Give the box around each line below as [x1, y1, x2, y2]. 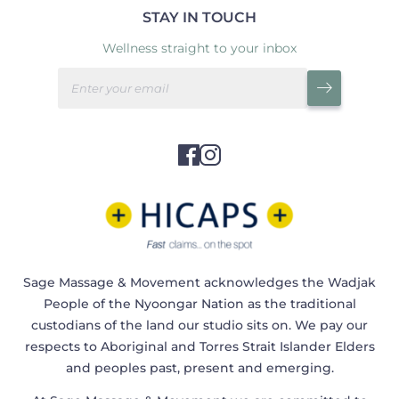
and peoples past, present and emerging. [65, 359, 334, 376]
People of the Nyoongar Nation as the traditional [43, 295, 356, 312]
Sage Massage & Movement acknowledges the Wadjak [23, 273, 376, 290]
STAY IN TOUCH [142, 8, 256, 26]
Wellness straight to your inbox [102, 39, 297, 56]
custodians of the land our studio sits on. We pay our [31, 316, 368, 333]
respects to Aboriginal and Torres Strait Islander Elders [24, 338, 375, 354]
